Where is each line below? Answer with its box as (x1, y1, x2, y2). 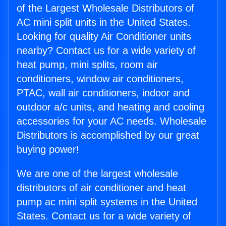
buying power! (17, 144, 79, 155)
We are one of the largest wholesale (17, 168, 178, 180)
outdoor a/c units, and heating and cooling (17, 101, 204, 113)
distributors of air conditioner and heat (17, 182, 186, 194)
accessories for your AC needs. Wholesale (17, 116, 206, 127)
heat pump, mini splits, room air (17, 59, 158, 71)
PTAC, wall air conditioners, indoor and (17, 87, 190, 99)
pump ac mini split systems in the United (17, 196, 197, 208)
